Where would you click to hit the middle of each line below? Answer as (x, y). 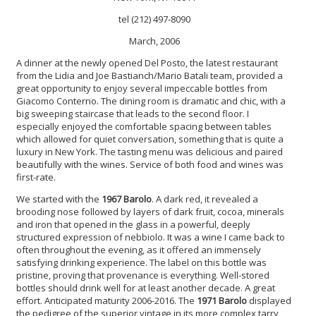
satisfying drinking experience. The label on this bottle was (141, 262)
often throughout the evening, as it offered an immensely (139, 249)
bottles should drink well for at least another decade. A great (146, 287)
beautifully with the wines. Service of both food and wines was (150, 164)
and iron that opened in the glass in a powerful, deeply (133, 224)
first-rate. (36, 177)
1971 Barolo (222, 300)
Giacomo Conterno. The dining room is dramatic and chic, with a (151, 101)
